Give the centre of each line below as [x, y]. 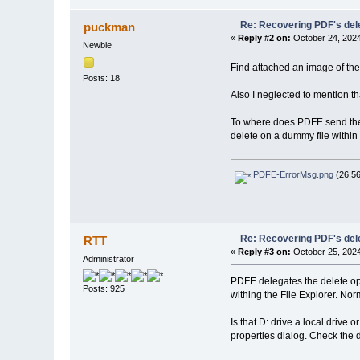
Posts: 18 [102, 78]
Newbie [98, 45]
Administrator [109, 259]
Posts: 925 [104, 289]
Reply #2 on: [264, 38]
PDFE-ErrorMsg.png [292, 174]
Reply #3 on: [264, 252]
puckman [109, 27]
